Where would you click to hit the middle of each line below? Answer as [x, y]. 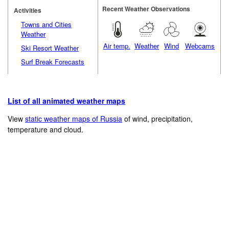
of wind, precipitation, [158, 119]
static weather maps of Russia [74, 119]
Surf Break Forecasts [53, 61]
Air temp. [117, 45]
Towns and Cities [47, 24]
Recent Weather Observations [146, 8]
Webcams [200, 45]
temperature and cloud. [46, 130]
